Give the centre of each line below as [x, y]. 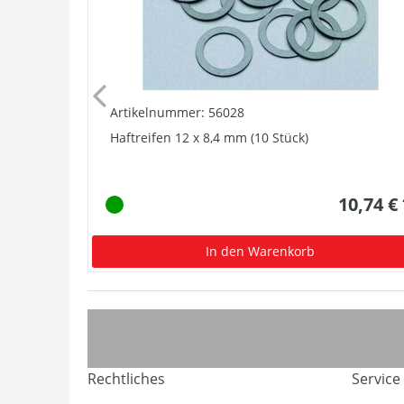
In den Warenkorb [261, 251]
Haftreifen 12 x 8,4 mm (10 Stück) [209, 137]
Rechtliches [126, 379]
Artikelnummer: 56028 [177, 112]
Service [376, 379]
